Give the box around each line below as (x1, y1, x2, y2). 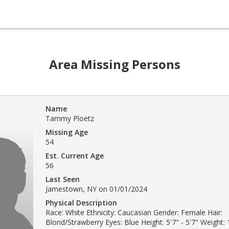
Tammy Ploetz (45, 113, 94, 123)
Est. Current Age (45, 150, 104, 161)
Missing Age (45, 127, 88, 137)
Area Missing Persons (49, 55, 180, 73)
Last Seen (45, 174, 80, 184)
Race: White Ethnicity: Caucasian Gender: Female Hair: (45, 207, 222, 217)
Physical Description (45, 197, 117, 208)
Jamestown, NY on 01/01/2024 (45, 184, 147, 194)
